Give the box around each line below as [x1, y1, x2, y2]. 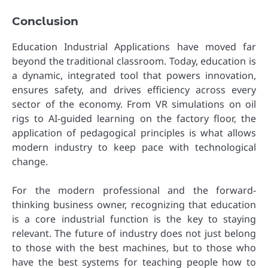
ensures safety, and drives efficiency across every [12, 83, 256, 97]
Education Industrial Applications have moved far [12, 40, 256, 54]
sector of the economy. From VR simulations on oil [12, 98, 256, 111]
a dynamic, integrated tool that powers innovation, [12, 69, 256, 83]
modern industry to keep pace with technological [12, 141, 256, 154]
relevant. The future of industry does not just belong [12, 227, 256, 240]
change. [12, 155, 48, 169]
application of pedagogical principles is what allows [12, 126, 256, 140]
